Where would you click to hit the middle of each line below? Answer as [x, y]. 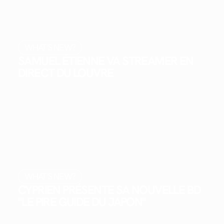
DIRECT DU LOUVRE [66, 73]
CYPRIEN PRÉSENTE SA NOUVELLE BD [109, 189]
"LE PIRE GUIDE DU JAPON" [82, 201]
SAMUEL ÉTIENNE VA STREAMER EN [106, 61]
